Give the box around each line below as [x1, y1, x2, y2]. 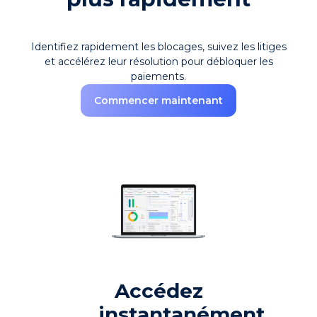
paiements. [131, 69, 186, 83]
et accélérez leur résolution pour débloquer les [44, 54, 273, 68]
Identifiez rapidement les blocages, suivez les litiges [30, 40, 287, 53]
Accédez [114, 279, 203, 304]
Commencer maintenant [94, 93, 223, 107]
